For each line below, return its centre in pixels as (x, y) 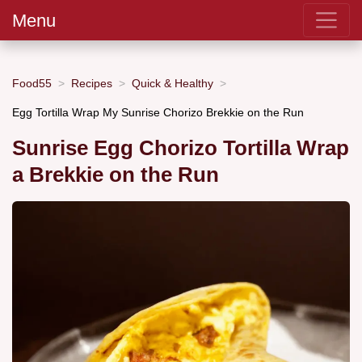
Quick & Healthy (173, 83)
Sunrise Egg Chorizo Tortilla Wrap (181, 148)
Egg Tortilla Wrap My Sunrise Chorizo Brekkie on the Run (158, 112)
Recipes (92, 83)
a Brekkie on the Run (116, 175)
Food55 (32, 83)
